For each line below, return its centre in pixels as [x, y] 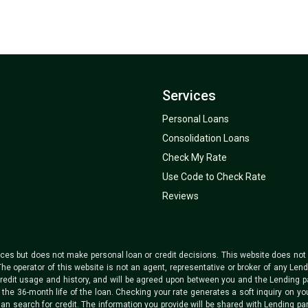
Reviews [180, 196]
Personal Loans [196, 119]
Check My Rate [195, 157]
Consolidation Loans [206, 138]
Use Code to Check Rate [214, 176]
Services [189, 95]
